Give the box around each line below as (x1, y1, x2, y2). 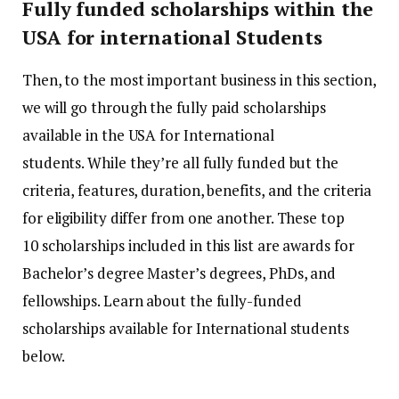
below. (22, 346, 65, 367)
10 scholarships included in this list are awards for (22, 235, 354, 256)
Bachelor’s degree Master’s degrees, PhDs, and (22, 263, 337, 284)
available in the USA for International (22, 125, 274, 146)
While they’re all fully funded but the (87, 152, 338, 174)
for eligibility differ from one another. (22, 208, 273, 229)
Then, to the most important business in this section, (22, 69, 376, 91)
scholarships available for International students (22, 318, 349, 339)
